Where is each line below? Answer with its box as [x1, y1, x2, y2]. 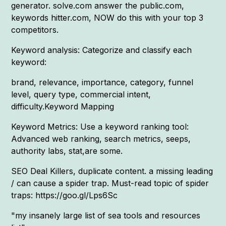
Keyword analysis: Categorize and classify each [11, 44, 192, 55]
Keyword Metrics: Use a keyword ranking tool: [11, 121, 189, 132]
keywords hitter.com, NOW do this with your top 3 [11, 12, 204, 23]
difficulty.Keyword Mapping [11, 101, 115, 111]
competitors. [11, 24, 59, 35]
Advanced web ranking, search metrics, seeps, [11, 133, 191, 144]
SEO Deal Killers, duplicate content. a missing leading [11, 165, 213, 176]
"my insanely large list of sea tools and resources [11, 210, 201, 220]
